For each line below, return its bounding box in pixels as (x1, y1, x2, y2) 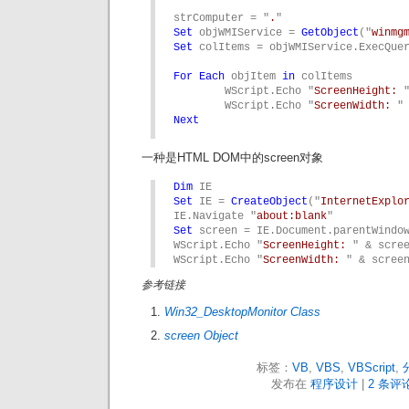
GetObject (301, 26, 359, 39)
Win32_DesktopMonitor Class (164, 305, 320, 319)
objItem (225, 70, 282, 83)
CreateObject (231, 195, 308, 208)
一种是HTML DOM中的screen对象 (142, 151, 323, 164)
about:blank (257, 210, 327, 223)
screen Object (164, 329, 238, 342)
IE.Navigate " (173, 210, 257, 223)
